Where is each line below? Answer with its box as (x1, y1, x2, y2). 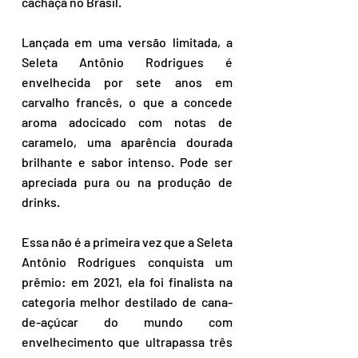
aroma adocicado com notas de (22, 114, 233, 129)
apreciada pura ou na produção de (22, 174, 233, 189)
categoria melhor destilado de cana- (22, 294, 233, 309)
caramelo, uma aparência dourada (22, 134, 233, 149)
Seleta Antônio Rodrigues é (22, 54, 233, 70)
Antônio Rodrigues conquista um (22, 254, 233, 269)
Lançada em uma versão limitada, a (22, 34, 233, 50)
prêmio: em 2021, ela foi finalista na (22, 274, 233, 289)
